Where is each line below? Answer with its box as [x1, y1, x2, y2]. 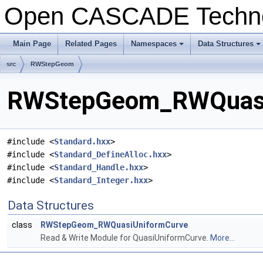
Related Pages [65, 39, 117, 48]
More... [210, 233, 235, 243]
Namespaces [131, 39, 177, 48]
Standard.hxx [54, 137, 110, 147]
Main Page [13, 39, 51, 48]
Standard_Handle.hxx [54, 163, 143, 173]
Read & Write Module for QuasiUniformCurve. [41, 233, 210, 243]
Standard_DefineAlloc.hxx [54, 150, 167, 160]
